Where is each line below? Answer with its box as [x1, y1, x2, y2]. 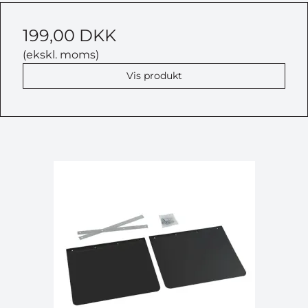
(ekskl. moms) [23, 47, 99, 61]
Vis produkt [126, 69, 182, 82]
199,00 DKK [23, 25, 116, 45]
